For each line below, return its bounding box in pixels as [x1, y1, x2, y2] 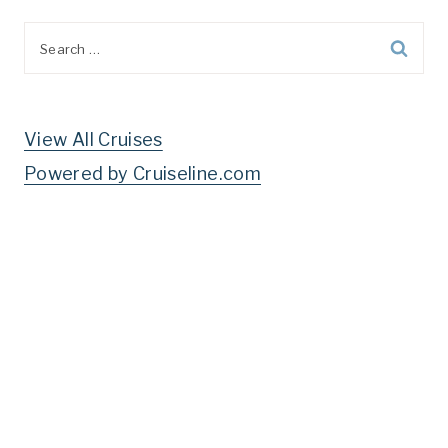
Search [23, 27, 85, 49]
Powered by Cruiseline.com [24, 162, 261, 184]
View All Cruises [24, 128, 163, 150]
